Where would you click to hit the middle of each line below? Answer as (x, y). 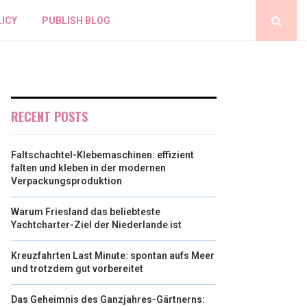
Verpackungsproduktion (66, 181)
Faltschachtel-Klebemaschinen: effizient (102, 155)
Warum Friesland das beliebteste (86, 212)
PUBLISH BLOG (76, 21)
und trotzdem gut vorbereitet (77, 269)
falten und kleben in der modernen (88, 168)
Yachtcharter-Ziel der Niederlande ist (96, 225)
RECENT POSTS (49, 116)
